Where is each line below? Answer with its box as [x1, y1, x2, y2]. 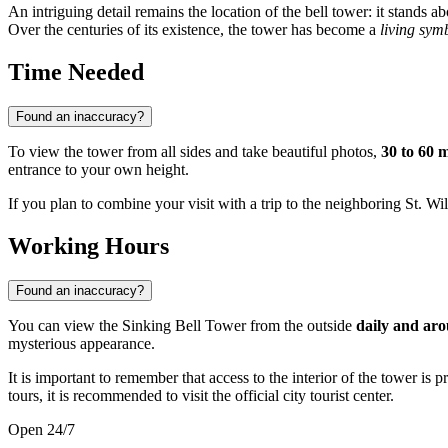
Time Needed [8, 59, 144, 86]
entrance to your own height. [8, 161, 189, 179]
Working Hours [8, 233, 169, 260]
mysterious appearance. [8, 335, 155, 353]
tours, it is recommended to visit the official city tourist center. [8, 387, 394, 405]
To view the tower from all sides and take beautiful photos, [8, 143, 381, 161]
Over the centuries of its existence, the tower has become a [8, 21, 380, 39]
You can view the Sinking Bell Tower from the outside [8, 317, 356, 335]
